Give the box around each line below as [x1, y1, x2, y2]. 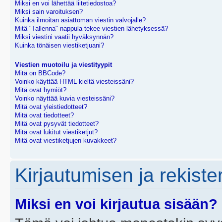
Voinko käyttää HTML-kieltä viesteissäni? [15, 78, 134, 85]
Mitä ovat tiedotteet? [15, 112, 74, 119]
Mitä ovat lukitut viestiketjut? [15, 129, 98, 136]
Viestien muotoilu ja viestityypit [15, 61, 112, 68]
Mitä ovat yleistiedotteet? [15, 104, 87, 111]
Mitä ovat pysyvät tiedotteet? [15, 120, 99, 127]
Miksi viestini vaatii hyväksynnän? [15, 34, 113, 41]
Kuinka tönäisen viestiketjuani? [15, 42, 104, 49]
